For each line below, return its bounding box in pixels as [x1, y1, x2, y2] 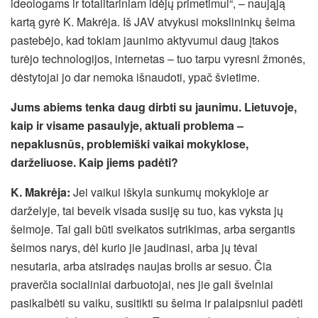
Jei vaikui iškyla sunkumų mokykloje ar [70, 183, 268, 200]
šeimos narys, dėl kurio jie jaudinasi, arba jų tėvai [11, 238, 258, 256]
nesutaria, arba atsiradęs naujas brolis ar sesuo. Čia [11, 257, 272, 274]
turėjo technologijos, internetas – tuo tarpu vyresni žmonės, [11, 50, 305, 67]
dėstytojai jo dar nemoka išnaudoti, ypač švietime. [11, 68, 260, 85]
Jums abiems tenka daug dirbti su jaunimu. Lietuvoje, [11, 98, 297, 115]
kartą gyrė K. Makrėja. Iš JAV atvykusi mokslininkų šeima [11, 13, 295, 30]
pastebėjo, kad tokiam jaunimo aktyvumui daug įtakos [11, 31, 279, 48]
